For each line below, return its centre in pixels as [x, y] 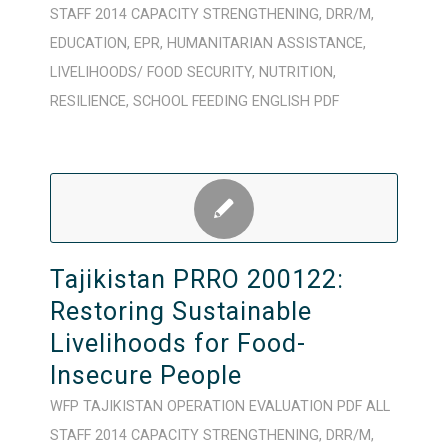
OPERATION [205, 406]
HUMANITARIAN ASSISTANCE [264, 43]
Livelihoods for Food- [177, 343]
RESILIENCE [87, 101]
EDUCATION [88, 43]
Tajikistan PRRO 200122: [196, 279]
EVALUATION [290, 406]
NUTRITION [295, 72]
